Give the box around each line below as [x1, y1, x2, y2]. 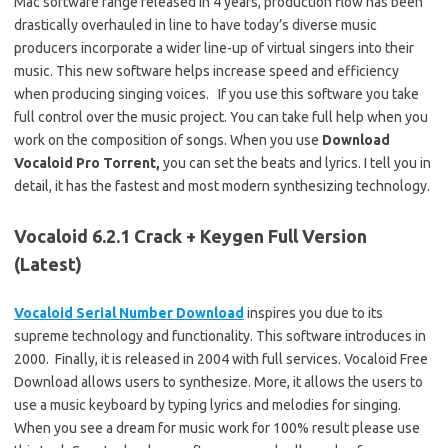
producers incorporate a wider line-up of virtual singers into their [14, 40, 414, 57]
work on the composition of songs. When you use [14, 132, 322, 149]
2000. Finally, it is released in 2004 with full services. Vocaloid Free [14, 351, 428, 368]
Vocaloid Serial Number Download [14, 305, 244, 322]
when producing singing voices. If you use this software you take [14, 86, 419, 103]
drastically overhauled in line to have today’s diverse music [14, 17, 377, 34]
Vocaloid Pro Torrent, [14, 155, 160, 172]
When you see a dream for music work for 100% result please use [14, 420, 420, 437]
